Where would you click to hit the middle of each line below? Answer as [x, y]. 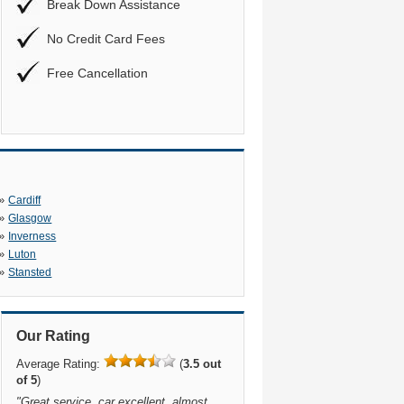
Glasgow [30, 218]
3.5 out [202, 364]
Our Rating [53, 336]
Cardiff [25, 200]
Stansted [30, 272]
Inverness [32, 236]
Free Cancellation [97, 73]
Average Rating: [60, 364]
